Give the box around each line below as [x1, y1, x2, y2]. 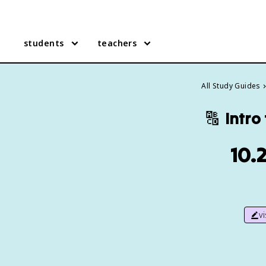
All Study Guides [201, 81, 261, 91]
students [24, 37, 64, 49]
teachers [97, 37, 137, 49]
